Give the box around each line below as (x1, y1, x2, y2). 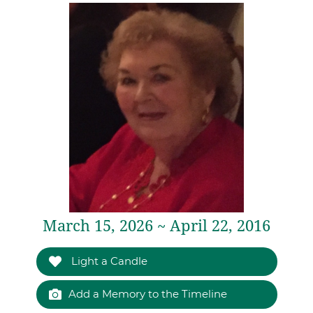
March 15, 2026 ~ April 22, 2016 (43, 217, 270, 235)
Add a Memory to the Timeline (68, 287, 227, 300)
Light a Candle (68, 254, 147, 268)
